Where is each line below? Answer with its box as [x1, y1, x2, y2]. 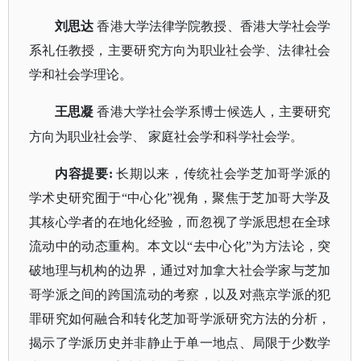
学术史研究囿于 [29, 191, 122, 205]
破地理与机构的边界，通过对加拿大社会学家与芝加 [29, 263, 331, 277]
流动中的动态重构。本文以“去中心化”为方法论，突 [29, 239, 331, 253]
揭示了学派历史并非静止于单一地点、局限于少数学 [29, 336, 331, 350]
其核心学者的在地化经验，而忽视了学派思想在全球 [29, 215, 331, 229]
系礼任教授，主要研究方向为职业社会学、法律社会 [29, 44, 331, 57]
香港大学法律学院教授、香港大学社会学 [97, 19, 331, 33]
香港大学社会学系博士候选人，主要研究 [97, 105, 331, 118]
